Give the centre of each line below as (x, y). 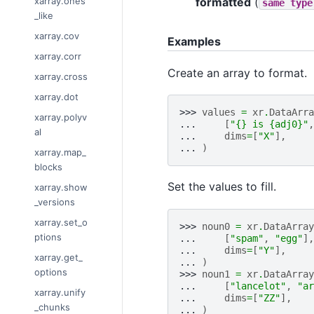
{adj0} (286, 124)
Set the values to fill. (221, 187)
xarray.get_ (59, 258)
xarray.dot (56, 97)
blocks (48, 167)
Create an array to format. (237, 73)
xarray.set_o (61, 223)
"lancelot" (258, 286)
